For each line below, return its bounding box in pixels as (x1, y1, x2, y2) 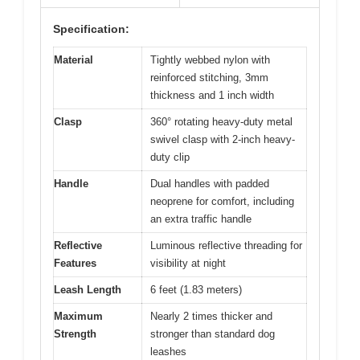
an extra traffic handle (150, 212, 252, 225)
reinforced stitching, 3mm (150, 71, 268, 84)
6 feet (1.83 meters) (150, 283, 242, 296)
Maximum (54, 309, 103, 322)
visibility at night (150, 256, 226, 269)
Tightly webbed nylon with (150, 53, 270, 66)
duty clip (150, 150, 190, 163)
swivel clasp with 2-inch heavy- (150, 133, 295, 145)
